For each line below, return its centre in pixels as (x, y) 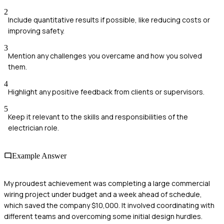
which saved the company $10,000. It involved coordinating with (109, 205)
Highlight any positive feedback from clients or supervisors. (106, 92)
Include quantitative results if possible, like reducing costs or (109, 20)
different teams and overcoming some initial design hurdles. (103, 216)
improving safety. (36, 31)
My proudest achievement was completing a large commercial (107, 183)
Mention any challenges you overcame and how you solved (105, 56)
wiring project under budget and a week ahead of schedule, (103, 194)
